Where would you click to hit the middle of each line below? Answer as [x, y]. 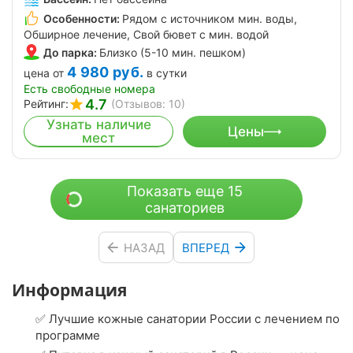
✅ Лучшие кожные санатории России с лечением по [188, 319]
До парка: [70, 52]
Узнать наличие [98, 125]
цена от [44, 73]
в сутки [167, 73]
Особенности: [82, 18]
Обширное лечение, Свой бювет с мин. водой [146, 34]
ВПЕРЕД [206, 247]
